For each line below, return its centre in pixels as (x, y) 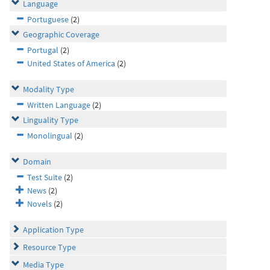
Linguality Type (51, 120)
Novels (39, 204)
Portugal (43, 50)
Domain (37, 162)
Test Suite (45, 177)
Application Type (53, 230)
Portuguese (48, 19)
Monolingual (50, 136)
